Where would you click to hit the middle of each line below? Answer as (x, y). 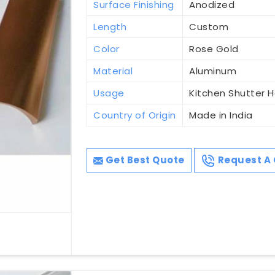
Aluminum (213, 71)
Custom (209, 27)
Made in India (221, 115)
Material (113, 71)
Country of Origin (135, 115)
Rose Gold (214, 49)
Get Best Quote (144, 160)
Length (110, 27)
